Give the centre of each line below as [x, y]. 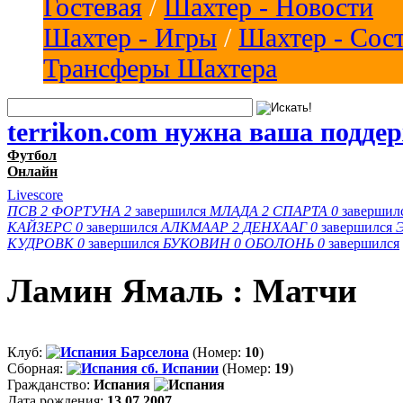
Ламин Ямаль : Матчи [182, 291]
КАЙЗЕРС [40, 227]
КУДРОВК [40, 243]
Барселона [153, 352]
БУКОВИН [197, 243]
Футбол [32, 155]
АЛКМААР [195, 227]
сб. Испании [178, 368]
